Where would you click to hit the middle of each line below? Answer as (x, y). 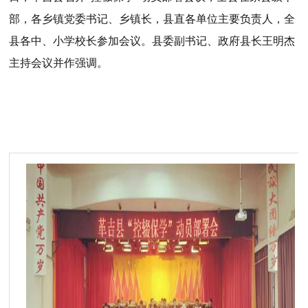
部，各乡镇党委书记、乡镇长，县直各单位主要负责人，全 (152, 19)
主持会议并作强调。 (59, 63)
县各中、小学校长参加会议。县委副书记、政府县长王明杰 (152, 41)
